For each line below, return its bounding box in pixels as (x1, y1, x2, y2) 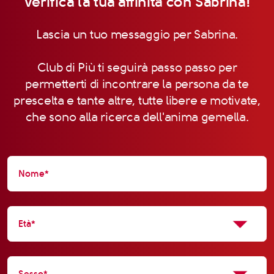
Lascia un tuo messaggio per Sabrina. (35, 27, 239, 42)
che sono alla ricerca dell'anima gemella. (25, 109, 249, 124)
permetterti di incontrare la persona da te (25, 76, 249, 91)
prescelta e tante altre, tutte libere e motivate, (13, 93, 261, 108)
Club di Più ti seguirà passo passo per (37, 60, 237, 75)
